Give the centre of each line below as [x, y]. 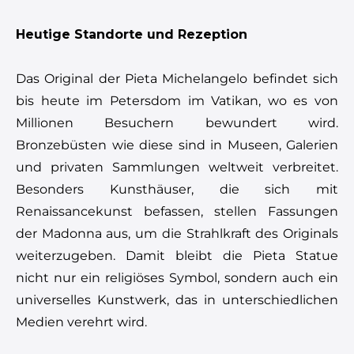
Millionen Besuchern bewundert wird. [177, 122]
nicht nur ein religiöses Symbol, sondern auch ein [177, 277]
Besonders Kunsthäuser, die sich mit [177, 189]
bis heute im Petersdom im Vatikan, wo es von [177, 100]
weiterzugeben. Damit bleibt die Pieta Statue [177, 255]
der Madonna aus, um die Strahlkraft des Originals [177, 233]
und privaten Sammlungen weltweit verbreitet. [177, 167]
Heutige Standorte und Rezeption [132, 34]
